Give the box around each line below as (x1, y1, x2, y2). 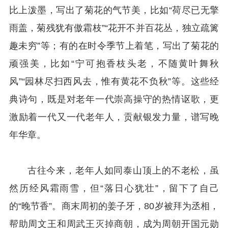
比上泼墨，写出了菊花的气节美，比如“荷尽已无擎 (9, 5, 219, 15)
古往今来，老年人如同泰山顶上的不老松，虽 (27, 165, 219, 176)
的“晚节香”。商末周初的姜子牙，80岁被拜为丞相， (9, 201, 219, 211)
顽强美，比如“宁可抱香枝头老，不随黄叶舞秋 (9, 58, 219, 69)
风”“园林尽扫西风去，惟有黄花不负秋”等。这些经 (9, 76, 219, 87)
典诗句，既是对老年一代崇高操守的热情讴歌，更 (9, 94, 219, 104)
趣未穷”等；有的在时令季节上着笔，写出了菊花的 (9, 40, 219, 51)
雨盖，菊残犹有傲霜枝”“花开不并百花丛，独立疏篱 (9, 22, 219, 33)
